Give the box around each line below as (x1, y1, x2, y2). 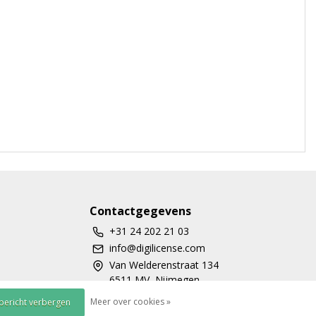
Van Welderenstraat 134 (109, 258, 219, 272)
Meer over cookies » (90, 296, 171, 308)
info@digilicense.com (109, 241, 205, 255)
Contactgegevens (90, 203, 191, 219)
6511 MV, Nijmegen (109, 273, 200, 286)
